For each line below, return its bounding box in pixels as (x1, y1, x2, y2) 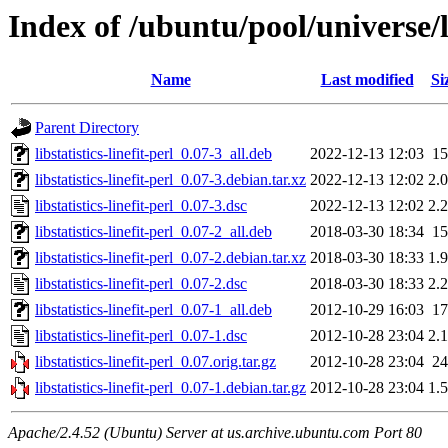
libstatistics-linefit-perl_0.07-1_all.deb (35, 301, 272, 319)
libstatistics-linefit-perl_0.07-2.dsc (35, 275, 247, 293)
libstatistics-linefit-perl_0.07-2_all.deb (35, 223, 272, 241)
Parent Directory (35, 119, 139, 137)
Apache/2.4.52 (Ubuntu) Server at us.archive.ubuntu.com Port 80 (8, 424, 422, 442)
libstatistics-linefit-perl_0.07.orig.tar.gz (35, 353, 276, 371)
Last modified (320, 71, 414, 89)
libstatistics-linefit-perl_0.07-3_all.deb (35, 145, 272, 163)
